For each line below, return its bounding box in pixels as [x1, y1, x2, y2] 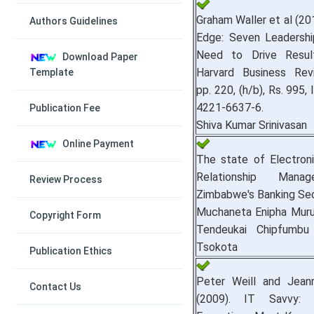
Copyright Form [29, 210, 101, 221]
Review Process [29, 174, 102, 185]
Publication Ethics [29, 245, 112, 257]
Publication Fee [29, 102, 100, 114]
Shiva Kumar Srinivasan [196, 118, 307, 132]
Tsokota [196, 240, 238, 254]
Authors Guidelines [29, 15, 118, 27]
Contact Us [29, 281, 81, 292]
